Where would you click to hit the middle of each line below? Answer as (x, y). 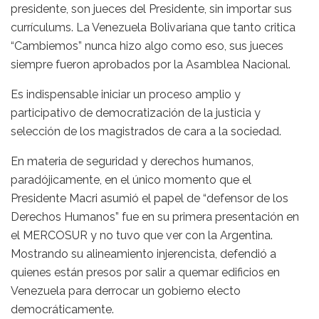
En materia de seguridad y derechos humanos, (132, 161)
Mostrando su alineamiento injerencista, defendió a (143, 253)
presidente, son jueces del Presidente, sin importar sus (151, 9)
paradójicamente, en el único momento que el (131, 179)
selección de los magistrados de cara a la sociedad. (146, 131)
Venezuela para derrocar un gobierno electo (126, 291)
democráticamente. (62, 309)
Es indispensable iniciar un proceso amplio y (126, 94)
